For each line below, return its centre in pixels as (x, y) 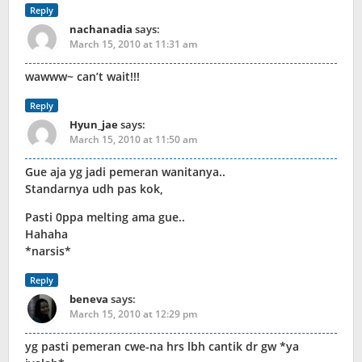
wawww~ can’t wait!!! (82, 77)
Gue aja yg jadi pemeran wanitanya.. (125, 172)
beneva (89, 299)
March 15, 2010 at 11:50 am (133, 140)
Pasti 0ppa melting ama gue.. (105, 217)
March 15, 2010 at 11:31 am (133, 44)
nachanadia (101, 29)
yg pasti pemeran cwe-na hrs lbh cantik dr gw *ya (162, 347)
